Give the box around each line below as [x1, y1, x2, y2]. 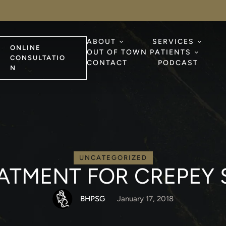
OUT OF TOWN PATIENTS [87, 48, 192, 56]
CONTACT [87, 59, 128, 67]
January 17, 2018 [117, 194, 174, 203]
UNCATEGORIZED [79, 154, 147, 161]
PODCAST [158, 59, 199, 67]
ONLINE [10, 44, 41, 51]
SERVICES [152, 37, 195, 46]
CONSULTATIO [10, 54, 66, 62]
